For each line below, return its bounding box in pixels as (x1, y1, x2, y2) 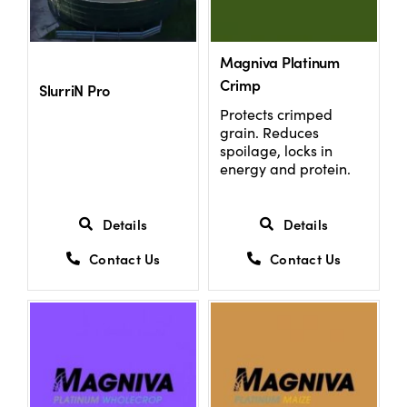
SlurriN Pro (38, 80, 111, 101)
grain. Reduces (219, 123, 319, 143)
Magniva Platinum (219, 52, 340, 73)
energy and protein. (219, 159, 351, 179)
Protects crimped (219, 104, 333, 124)
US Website (22, 44, 95, 63)
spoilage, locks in (219, 141, 333, 161)
